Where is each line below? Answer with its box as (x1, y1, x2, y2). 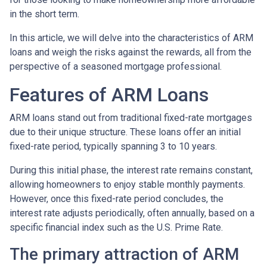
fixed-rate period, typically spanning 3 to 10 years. (10, 140, 217, 152)
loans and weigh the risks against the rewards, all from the (10, 46, 252, 58)
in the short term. (10, 8, 79, 20)
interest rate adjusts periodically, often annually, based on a (10, 207, 254, 219)
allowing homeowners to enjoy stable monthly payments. (10, 178, 245, 190)
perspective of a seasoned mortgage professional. (10, 60, 222, 72)
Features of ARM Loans (10, 83, 209, 106)
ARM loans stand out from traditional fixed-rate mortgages (10, 111, 252, 123)
